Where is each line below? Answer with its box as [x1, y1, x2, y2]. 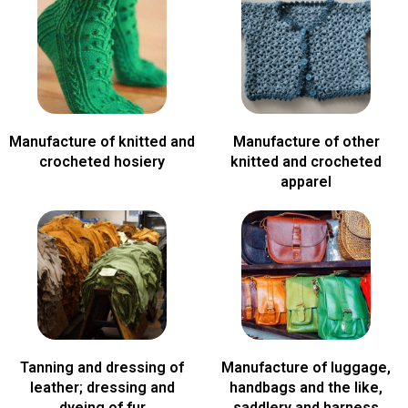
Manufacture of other [232, 132, 380, 150]
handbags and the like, [229, 379, 382, 397]
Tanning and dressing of [20, 359, 184, 377]
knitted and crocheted [230, 152, 382, 170]
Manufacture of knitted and [9, 132, 195, 150]
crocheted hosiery [39, 152, 165, 170]
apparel [280, 172, 331, 190]
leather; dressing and [29, 379, 175, 397]
